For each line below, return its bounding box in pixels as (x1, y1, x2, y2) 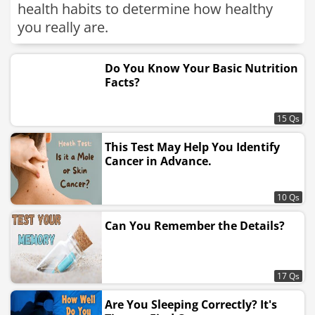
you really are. (18, 18, 108, 37)
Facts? (105, 75, 140, 90)
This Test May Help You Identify (105, 139, 280, 155)
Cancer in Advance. (105, 153, 212, 169)
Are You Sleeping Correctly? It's (105, 297, 277, 312)
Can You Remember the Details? (105, 218, 285, 233)
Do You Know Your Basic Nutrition (105, 60, 298, 76)
